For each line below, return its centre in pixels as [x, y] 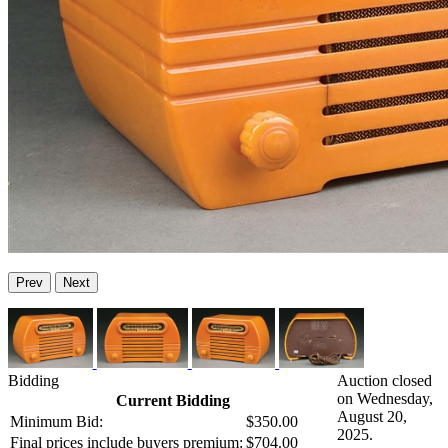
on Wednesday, [385, 399]
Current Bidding [172, 401]
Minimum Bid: [56, 422]
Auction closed [384, 381]
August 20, [372, 417]
